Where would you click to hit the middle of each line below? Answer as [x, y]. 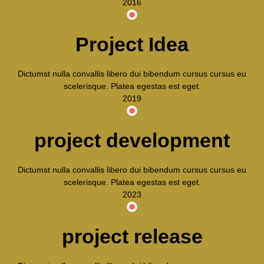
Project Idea [132, 44]
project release [132, 236]
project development [132, 140]
